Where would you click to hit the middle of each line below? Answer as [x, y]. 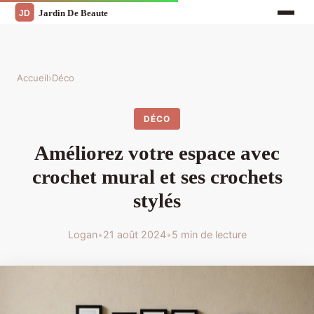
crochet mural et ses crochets [157, 177]
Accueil [33, 78]
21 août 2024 [134, 234]
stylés [157, 201]
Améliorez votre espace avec [157, 153]
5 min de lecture [209, 234]
